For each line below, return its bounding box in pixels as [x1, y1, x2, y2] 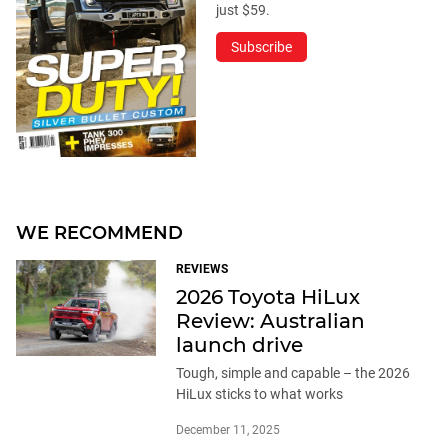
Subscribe [231, 39, 292, 56]
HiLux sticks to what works [176, 386, 343, 403]
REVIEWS [176, 262, 228, 277]
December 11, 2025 [176, 423, 280, 438]
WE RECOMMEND [16, 222, 183, 245]
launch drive [176, 333, 303, 358]
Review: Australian [176, 309, 365, 334]
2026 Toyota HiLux [176, 285, 360, 310]
